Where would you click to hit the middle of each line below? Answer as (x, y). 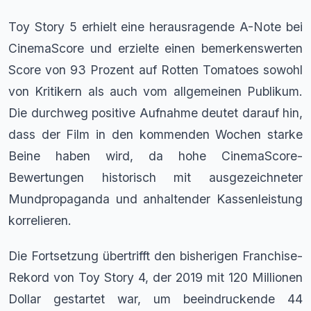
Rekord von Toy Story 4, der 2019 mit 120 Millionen (155, 277)
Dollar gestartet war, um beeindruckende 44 (155, 299)
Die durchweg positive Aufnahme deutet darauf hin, (155, 112)
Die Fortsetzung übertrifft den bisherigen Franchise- (155, 255)
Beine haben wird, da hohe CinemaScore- (155, 155)
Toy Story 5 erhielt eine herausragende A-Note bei (155, 26)
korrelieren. (40, 220)
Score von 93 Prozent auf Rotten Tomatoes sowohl (155, 69)
